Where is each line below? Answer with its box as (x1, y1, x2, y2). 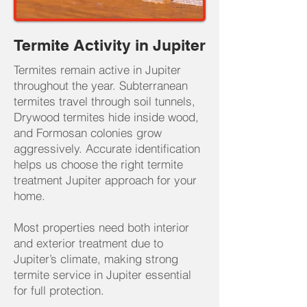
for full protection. (14, 283, 104, 297)
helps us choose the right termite (14, 157, 183, 171)
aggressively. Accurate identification (14, 141, 200, 156)
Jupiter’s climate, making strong (14, 251, 178, 266)
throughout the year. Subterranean (14, 78, 188, 93)
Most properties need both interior (14, 220, 189, 234)
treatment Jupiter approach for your (14, 173, 197, 187)
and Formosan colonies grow (14, 125, 162, 140)
